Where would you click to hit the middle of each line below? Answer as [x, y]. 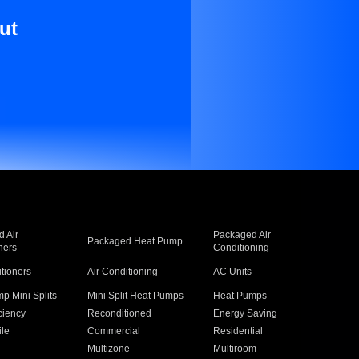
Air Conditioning [122, 272]
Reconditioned [119, 313]
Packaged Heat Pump [135, 241]
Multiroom [235, 349]
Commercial [113, 331]
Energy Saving [246, 313]
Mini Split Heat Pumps [135, 296]
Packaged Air [242, 235]
